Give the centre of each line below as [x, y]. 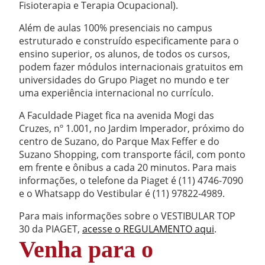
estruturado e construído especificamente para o [129, 41]
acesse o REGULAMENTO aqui [148, 229]
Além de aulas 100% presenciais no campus [116, 28]
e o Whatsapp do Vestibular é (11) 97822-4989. [122, 193]
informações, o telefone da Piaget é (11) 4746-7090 [131, 180]
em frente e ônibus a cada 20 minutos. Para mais [128, 167]
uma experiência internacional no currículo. [116, 93]
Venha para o [86, 249]
